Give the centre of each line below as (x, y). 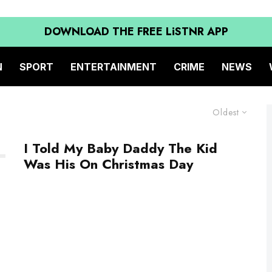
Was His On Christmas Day (108, 164)
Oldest (226, 112)
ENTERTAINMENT (114, 66)
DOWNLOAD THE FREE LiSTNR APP (136, 32)
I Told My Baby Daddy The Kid (121, 148)
